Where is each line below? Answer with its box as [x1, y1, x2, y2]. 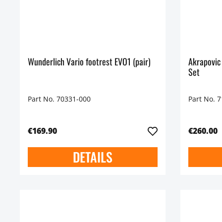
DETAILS [72, 147, 112, 166]
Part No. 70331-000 [28, 94, 91, 104]
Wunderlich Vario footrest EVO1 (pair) [28, 55, 151, 68]
